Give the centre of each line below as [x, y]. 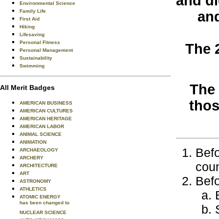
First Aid [30, 19]
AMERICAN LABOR [42, 126]
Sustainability [36, 58]
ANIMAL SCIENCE [41, 134]
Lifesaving [32, 34]
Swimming [32, 66]
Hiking [27, 27]
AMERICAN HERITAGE [46, 119]
